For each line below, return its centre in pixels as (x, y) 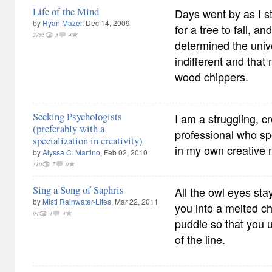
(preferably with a (69, 128)
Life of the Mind (66, 11)
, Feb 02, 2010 (124, 152)
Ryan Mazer (62, 23)
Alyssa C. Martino (71, 152)
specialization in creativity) (88, 141)
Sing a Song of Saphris (78, 190)
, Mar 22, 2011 (135, 201)
